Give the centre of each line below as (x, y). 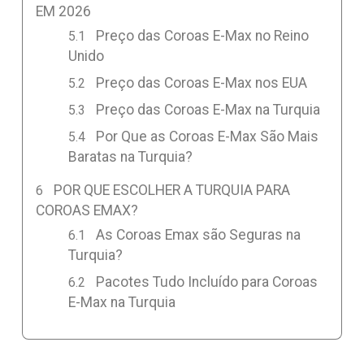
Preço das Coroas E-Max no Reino (203, 36)
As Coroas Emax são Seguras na (199, 234)
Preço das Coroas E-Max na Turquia (208, 110)
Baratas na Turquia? (130, 157)
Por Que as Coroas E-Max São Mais (208, 137)
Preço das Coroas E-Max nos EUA (202, 83)
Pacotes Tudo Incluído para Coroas (207, 282)
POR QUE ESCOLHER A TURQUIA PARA (172, 191)
